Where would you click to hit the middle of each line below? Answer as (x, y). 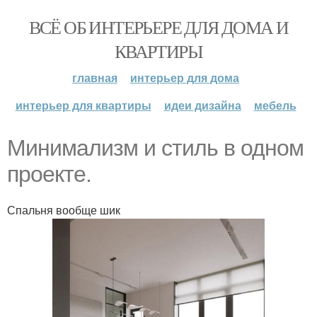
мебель (275, 105)
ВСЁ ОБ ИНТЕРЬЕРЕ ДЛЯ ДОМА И (158, 27)
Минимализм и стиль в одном (155, 148)
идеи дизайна (202, 105)
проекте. (49, 174)
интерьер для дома (185, 77)
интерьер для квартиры (83, 105)
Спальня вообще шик (64, 210)
